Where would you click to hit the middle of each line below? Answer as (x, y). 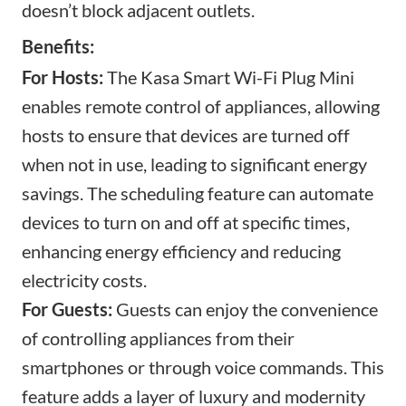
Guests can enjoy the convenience (245, 309)
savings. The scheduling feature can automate (198, 193)
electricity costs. (84, 280)
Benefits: (58, 46)
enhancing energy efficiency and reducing (181, 251)
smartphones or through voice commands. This (203, 367)
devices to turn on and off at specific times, (186, 222)
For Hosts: (63, 77)
